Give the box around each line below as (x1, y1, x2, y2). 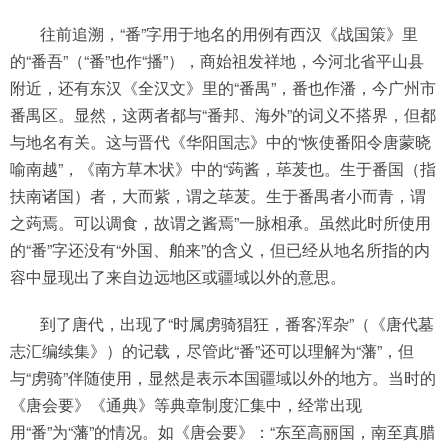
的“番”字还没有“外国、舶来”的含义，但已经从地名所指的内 (10, 238, 430, 261)
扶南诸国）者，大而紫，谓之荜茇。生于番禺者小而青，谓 (10, 184, 426, 207)
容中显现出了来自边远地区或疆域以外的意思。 (10, 265, 346, 288)
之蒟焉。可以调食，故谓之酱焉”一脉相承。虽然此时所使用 (10, 211, 431, 234)
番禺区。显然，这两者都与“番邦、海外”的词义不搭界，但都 (10, 103, 436, 126)
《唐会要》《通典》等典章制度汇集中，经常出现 (10, 393, 362, 416)
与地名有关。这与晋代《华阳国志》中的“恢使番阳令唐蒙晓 (10, 130, 431, 153)
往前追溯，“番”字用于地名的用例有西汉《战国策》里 (40, 22, 418, 45)
